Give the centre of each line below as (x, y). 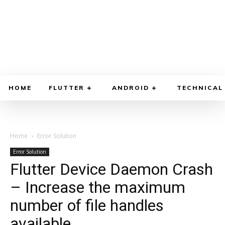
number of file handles (87, 205)
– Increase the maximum (98, 187)
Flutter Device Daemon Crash (111, 169)
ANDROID (131, 87)
